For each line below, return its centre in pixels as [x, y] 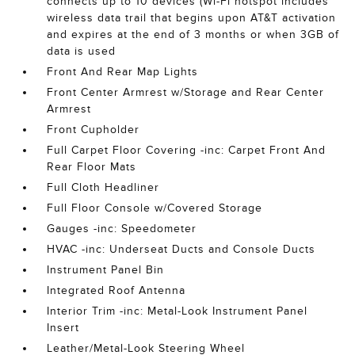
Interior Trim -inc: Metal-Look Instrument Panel [177, 311]
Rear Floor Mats [92, 167]
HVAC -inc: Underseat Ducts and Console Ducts [181, 249]
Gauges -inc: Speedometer [122, 229]
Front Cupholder [94, 130]
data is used [82, 51]
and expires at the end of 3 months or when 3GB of [193, 34]
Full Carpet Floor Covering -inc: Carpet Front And [187, 150]
